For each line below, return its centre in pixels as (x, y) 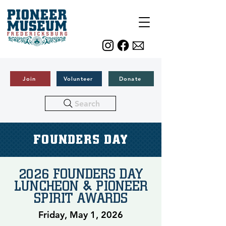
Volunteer (78, 79)
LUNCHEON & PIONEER (81, 186)
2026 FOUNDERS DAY (81, 174)
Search (87, 103)
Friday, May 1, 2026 (81, 215)
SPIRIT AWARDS (81, 198)
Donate (130, 79)
